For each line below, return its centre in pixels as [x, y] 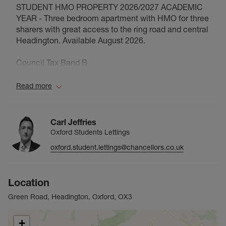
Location [29, 183]
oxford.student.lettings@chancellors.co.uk [117, 147]
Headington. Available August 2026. [81, 41]
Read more [34, 86]
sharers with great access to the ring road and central [112, 30]
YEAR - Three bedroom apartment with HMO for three [112, 18]
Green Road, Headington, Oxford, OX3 [70, 197]
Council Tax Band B [52, 63]
